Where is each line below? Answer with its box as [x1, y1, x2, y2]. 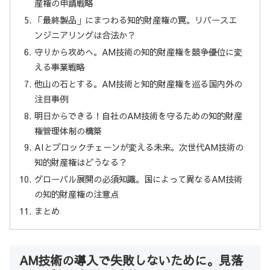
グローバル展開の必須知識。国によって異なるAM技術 [34, 173, 243, 186]
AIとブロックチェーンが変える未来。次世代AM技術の [34, 141, 244, 154]
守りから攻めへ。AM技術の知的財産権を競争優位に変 [34, 45, 243, 58]
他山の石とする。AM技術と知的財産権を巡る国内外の [34, 77, 243, 90]
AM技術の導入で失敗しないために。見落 [19, 251, 243, 268]
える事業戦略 [34, 60, 86, 73]
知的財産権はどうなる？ [34, 156, 128, 169]
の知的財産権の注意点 [34, 188, 119, 201]
